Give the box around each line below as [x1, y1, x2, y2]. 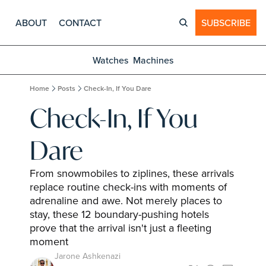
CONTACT [59, 16, 102, 29]
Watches [93, 53, 128, 66]
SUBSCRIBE [201, 16, 251, 29]
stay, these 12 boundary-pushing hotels [30, 207, 209, 221]
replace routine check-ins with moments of [30, 179, 227, 194]
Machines [133, 53, 173, 66]
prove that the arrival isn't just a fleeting [30, 220, 211, 235]
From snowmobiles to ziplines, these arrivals [30, 166, 234, 180]
